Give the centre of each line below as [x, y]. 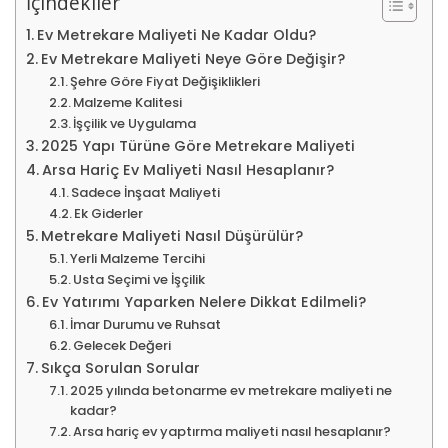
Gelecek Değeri [122, 345]
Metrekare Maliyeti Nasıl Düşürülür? [171, 235]
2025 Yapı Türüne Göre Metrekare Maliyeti [197, 145]
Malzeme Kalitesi [128, 102]
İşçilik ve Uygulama [135, 123]
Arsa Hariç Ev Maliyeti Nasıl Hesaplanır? [187, 169]
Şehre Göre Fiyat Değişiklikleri [165, 81]
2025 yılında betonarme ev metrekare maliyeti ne [231, 390]
